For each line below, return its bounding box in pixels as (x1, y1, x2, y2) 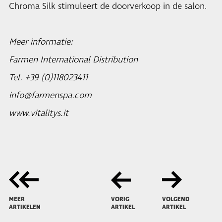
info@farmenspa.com (9, 90, 92, 102)
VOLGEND (162, 195, 189, 204)
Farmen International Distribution (9, 54, 138, 66)
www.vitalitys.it (9, 108, 68, 119)
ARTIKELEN (9, 203, 41, 212)
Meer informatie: (9, 36, 73, 48)
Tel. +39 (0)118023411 (9, 72, 88, 84)
